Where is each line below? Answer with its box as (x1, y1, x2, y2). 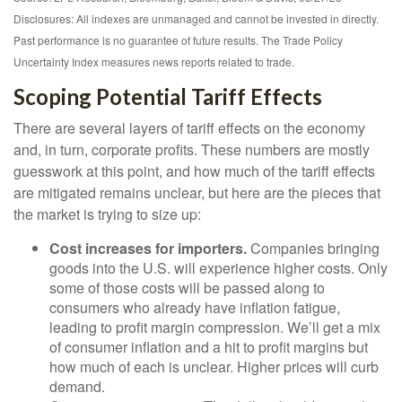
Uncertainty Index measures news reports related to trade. (13, 54, 294, 70)
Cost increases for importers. (49, 238, 247, 259)
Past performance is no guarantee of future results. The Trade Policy (13, 32, 343, 48)
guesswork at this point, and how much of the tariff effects (13, 161, 375, 182)
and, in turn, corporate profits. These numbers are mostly (13, 139, 370, 161)
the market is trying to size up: (13, 204, 201, 225)
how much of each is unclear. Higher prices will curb (49, 356, 379, 378)
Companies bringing (247, 238, 380, 259)
